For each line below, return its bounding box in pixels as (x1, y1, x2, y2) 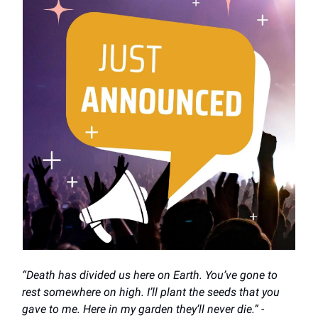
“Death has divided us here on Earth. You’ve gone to (22, 268, 278, 283)
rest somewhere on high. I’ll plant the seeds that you (22, 285, 280, 300)
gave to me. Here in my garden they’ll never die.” (22, 302, 258, 317)
